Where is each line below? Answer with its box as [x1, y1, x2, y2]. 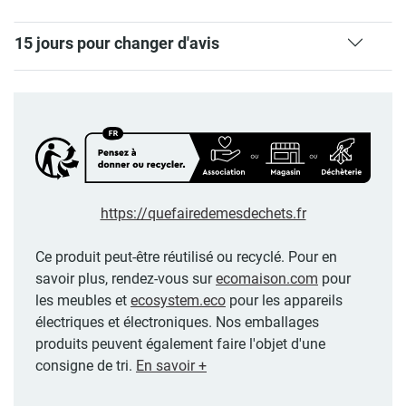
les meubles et [35, 292, 130, 310]
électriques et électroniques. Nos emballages [35, 314, 319, 332]
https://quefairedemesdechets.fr [100, 205, 306, 223]
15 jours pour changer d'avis [14, 34, 219, 53]
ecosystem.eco [130, 292, 226, 310]
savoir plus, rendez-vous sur [35, 270, 216, 288]
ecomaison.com [216, 270, 318, 288]
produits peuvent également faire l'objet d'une [35, 335, 325, 353]
